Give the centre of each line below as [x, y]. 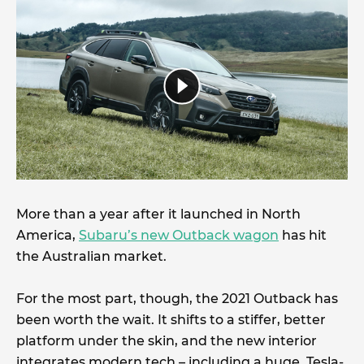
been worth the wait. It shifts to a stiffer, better [171, 319]
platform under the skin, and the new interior [167, 340]
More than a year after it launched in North [158, 214]
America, [48, 235]
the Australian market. [91, 256]
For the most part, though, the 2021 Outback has [177, 298]
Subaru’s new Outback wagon [179, 235]
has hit [303, 235]
